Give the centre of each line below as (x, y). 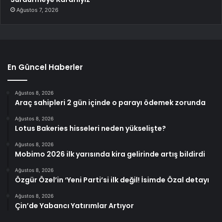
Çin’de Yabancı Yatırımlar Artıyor (74, 206)
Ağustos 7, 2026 (37, 10)
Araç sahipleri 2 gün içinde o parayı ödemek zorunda (110, 103)
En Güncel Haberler (45, 67)
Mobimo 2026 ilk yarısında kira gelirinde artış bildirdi (110, 154)
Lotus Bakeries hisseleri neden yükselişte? (90, 129)
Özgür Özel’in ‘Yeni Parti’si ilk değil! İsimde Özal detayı (112, 180)
